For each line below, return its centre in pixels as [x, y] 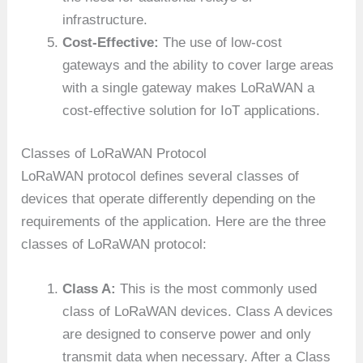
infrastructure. [105, 19]
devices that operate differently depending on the [169, 199]
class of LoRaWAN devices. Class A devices [198, 312]
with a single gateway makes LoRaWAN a [189, 88]
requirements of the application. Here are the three [174, 222]
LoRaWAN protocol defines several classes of [160, 177]
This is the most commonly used [217, 289]
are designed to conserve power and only [187, 335]
